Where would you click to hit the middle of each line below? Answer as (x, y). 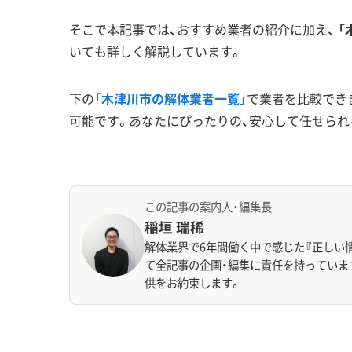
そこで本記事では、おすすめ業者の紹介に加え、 (203, 29)
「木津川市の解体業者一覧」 (170, 98)
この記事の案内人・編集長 (208, 206)
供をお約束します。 (193, 282)
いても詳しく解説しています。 (156, 51)
